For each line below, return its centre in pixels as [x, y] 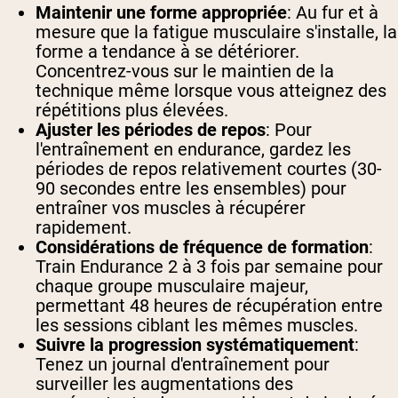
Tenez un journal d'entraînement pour [183, 365]
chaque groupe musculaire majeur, [172, 287]
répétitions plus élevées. [132, 111]
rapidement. [84, 228]
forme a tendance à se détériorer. [167, 52]
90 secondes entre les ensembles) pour [191, 189]
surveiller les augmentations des [164, 384]
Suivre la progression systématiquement [195, 345]
